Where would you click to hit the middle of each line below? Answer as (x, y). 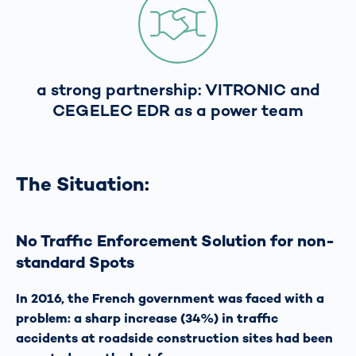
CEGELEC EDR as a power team (178, 110)
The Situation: (83, 184)
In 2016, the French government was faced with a (170, 298)
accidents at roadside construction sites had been (174, 338)
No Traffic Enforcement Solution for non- (175, 241)
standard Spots (75, 263)
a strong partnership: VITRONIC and (178, 89)
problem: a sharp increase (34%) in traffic (147, 318)
